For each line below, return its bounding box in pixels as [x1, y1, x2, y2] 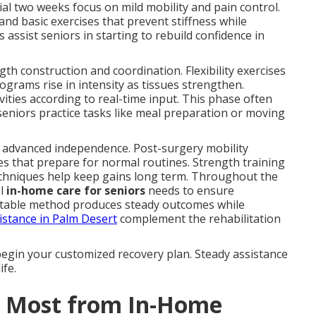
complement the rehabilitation [117, 210, 281, 226]
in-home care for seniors [6, 182, 145, 198]
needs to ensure [145, 182, 234, 198]
